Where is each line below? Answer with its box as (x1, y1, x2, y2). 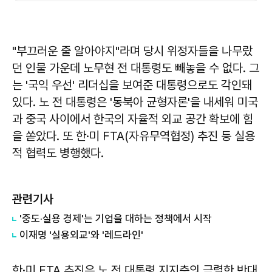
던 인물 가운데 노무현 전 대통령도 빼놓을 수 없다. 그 (12, 61, 259, 75)
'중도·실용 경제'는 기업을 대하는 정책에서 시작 (19, 212, 212, 225)
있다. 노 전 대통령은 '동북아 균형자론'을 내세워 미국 (12, 95, 258, 109)
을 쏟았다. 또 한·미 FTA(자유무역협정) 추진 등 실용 (12, 129, 255, 143)
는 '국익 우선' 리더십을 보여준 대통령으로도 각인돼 (12, 78, 252, 92)
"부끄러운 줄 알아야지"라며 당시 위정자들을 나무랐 (12, 44, 253, 58)
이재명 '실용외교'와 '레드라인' (19, 229, 143, 241)
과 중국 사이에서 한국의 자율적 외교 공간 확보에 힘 (12, 112, 253, 126)
